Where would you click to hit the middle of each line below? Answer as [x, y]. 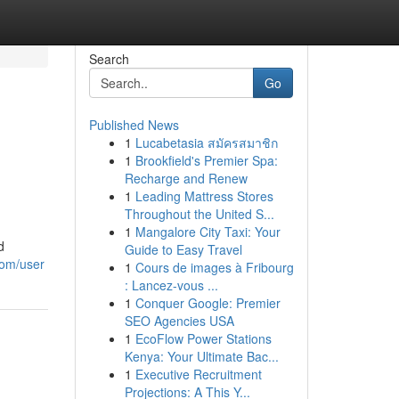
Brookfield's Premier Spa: [206, 160]
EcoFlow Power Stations [203, 338]
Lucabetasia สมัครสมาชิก [206, 142]
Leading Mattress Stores [204, 196]
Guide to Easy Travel [183, 249]
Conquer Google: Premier [208, 303]
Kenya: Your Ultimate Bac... [201, 356]
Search [109, 59]
